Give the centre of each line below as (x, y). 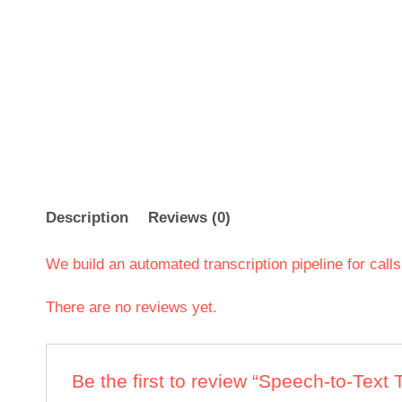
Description (87, 217)
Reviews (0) (189, 217)
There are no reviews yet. (131, 307)
